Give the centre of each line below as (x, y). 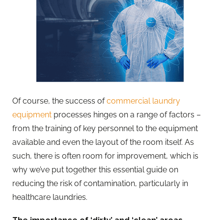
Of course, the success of (59, 101)
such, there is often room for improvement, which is (105, 156)
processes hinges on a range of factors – (126, 114)
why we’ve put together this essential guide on (95, 169)
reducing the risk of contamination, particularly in (100, 183)
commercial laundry (143, 101)
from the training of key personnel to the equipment (105, 128)
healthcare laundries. (50, 197)
